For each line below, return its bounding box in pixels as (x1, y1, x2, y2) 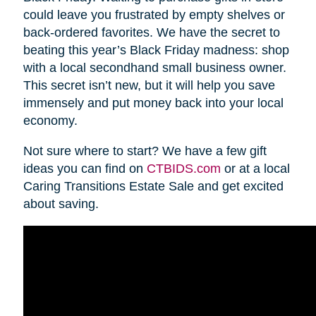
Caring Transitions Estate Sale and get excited (23, 179, 284, 194)
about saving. (23, 197, 99, 212)
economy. (23, 114, 78, 128)
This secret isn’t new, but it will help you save (23, 78, 275, 93)
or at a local (220, 162, 290, 176)
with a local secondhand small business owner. (23, 61, 286, 75)
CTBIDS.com (146, 162, 221, 176)
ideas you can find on (23, 162, 147, 176)
